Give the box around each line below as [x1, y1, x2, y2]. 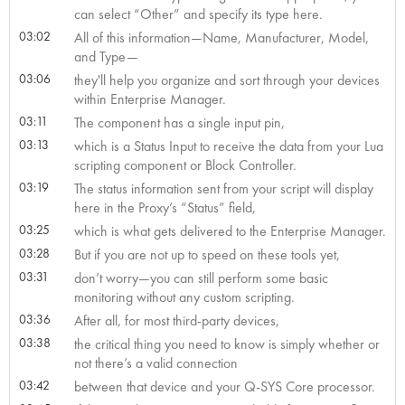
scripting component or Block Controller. [73, 155, 297, 174]
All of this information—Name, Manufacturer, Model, [73, 27, 369, 47]
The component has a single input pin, [73, 112, 285, 132]
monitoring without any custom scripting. [73, 287, 295, 306]
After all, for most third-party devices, [73, 310, 279, 330]
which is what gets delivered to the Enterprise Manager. [73, 221, 386, 240]
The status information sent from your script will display [73, 178, 373, 198]
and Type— [73, 46, 138, 66]
